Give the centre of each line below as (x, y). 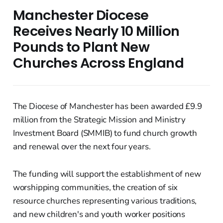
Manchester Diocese (81, 15)
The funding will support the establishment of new (107, 174)
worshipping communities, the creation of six (95, 187)
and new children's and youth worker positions (99, 214)
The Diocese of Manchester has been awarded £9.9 (107, 106)
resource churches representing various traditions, (105, 201)
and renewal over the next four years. (82, 146)
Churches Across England (98, 63)
